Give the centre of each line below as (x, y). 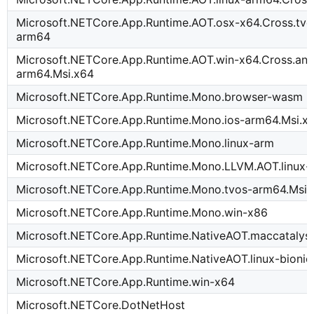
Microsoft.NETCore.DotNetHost (101, 305)
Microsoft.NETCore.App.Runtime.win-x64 (126, 282)
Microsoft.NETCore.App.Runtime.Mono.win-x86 (142, 213)
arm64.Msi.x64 (55, 74)
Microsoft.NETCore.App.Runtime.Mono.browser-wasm (160, 97)
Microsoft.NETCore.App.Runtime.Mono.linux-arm (145, 143)
